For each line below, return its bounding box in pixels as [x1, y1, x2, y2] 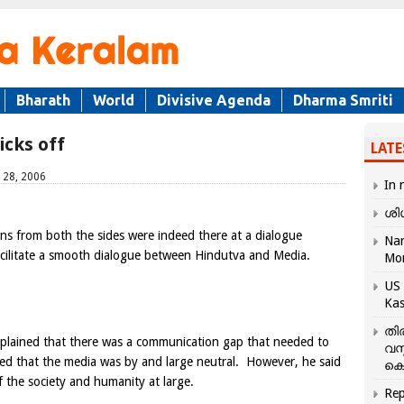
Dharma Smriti [293, 92, 393, 108]
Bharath [16, 92, 70, 108]
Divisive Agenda [157, 92, 271, 108]
